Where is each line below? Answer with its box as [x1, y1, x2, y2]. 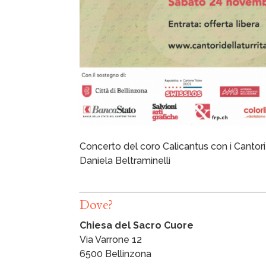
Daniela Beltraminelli [80, 154, 171, 166]
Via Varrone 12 [80, 233, 142, 245]
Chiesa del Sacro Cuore [80, 219, 194, 231]
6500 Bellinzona [80, 248, 152, 259]
